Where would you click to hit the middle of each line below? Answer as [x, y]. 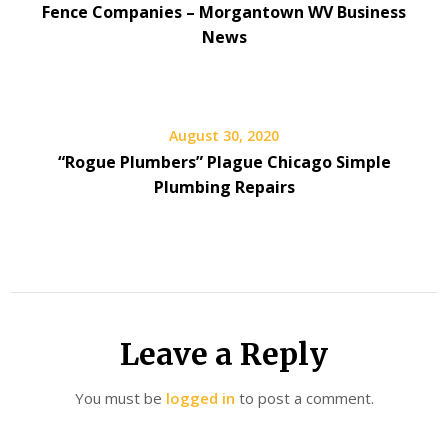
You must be [120, 398]
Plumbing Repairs [224, 187]
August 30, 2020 [224, 135]
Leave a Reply [224, 354]
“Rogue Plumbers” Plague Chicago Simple [224, 162]
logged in [200, 398]
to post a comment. [304, 398]
